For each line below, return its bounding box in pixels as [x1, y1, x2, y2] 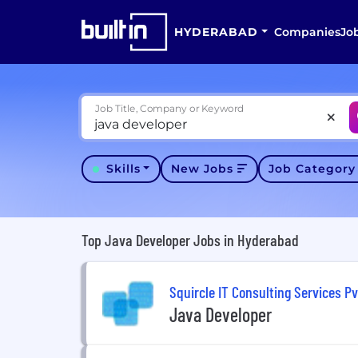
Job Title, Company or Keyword [95, 102, 245, 114]
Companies [273, 25, 340, 39]
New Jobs [171, 161, 234, 176]
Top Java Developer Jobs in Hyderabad [82, 230, 299, 249]
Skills [105, 161, 141, 176]
